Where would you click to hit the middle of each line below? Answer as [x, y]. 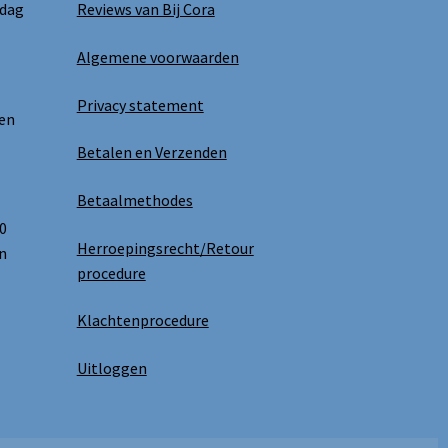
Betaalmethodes [134, 200]
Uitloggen [111, 367]
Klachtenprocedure [142, 320]
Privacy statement [140, 104]
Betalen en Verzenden [151, 152]
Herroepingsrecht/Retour [165, 247]
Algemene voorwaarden [157, 57]
